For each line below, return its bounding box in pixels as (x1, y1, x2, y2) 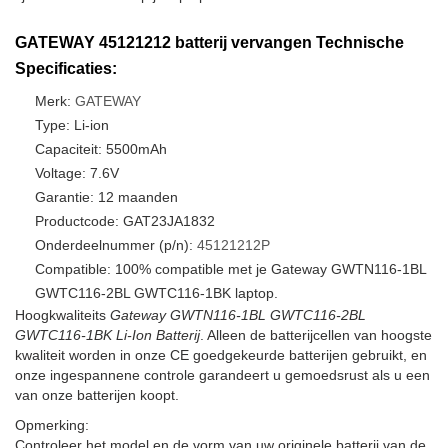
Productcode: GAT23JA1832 (35, 213, 215, 229)
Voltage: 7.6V (35, 165, 119, 181)
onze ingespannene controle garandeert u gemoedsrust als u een (15, 367, 430, 383)
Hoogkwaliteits (15, 307, 110, 323)
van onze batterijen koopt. (15, 387, 179, 403)
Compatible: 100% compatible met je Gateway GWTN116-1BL (35, 261, 426, 277)
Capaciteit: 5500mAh (35, 141, 167, 157)
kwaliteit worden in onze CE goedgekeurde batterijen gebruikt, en (15, 347, 427, 363)
